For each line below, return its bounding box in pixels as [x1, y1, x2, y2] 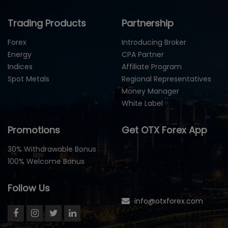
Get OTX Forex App [122, 123, 207, 136]
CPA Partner [122, 49, 164, 60]
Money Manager [122, 85, 179, 96]
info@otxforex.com [134, 195, 203, 206]
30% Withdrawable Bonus [8, 144, 96, 154]
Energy [8, 49, 32, 60]
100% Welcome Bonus [8, 156, 84, 166]
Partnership [122, 16, 174, 30]
